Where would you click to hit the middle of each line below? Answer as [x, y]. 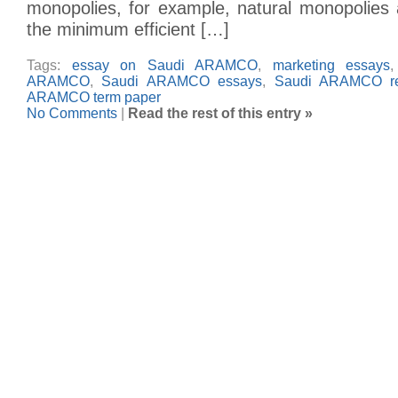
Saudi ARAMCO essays [182, 81]
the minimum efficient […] [128, 29]
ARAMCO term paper [94, 97]
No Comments [72, 113]
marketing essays [331, 65]
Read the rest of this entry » [220, 113]
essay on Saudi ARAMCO [165, 65]
